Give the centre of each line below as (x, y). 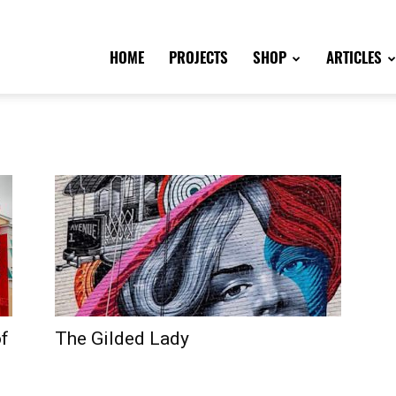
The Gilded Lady (122, 339)
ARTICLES (354, 59)
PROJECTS (198, 59)
